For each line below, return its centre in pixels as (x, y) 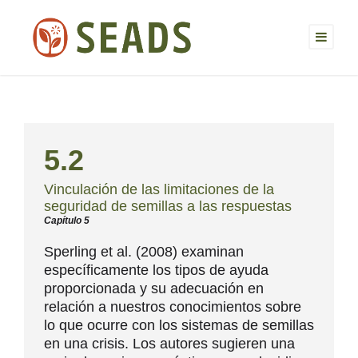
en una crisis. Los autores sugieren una (169, 344)
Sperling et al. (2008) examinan (144, 252)
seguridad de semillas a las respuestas (168, 207)
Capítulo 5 (67, 221)
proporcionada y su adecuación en (154, 289)
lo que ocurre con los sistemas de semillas (179, 326)
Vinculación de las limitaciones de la (159, 190)
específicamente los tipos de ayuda (156, 270)
